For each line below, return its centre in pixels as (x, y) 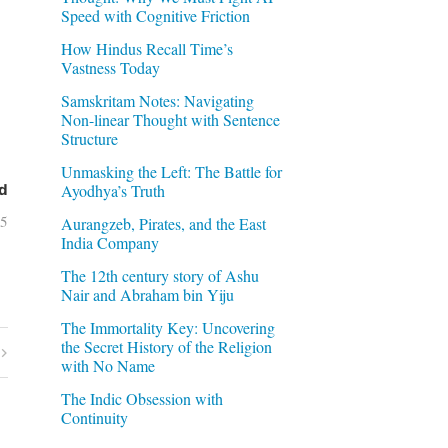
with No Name (107, 365)
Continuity (94, 417)
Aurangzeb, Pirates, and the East (163, 223)
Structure (89, 138)
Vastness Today (110, 67)
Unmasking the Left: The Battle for (171, 171)
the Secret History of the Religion (166, 346)
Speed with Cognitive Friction (155, 15)
